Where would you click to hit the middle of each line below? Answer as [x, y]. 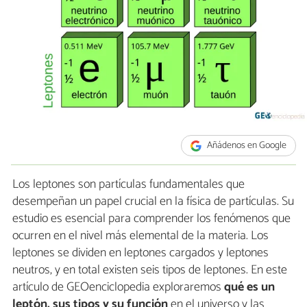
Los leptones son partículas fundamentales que [128, 185]
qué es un [249, 287]
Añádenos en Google [246, 146]
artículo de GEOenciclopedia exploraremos [118, 287]
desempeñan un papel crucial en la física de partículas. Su [153, 202]
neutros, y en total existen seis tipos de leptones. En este [150, 270]
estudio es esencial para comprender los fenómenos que [151, 219]
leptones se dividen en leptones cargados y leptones [140, 253]
